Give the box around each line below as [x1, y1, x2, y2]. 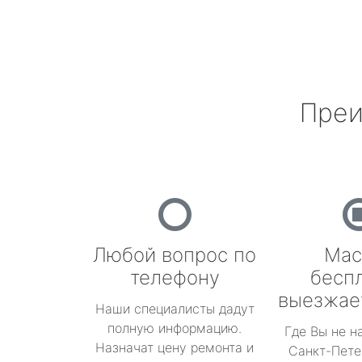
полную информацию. [107, 320, 242, 336]
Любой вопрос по [93, 243, 256, 267]
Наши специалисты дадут [95, 301, 255, 317]
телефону [129, 266, 220, 289]
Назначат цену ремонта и [95, 339, 254, 356]
